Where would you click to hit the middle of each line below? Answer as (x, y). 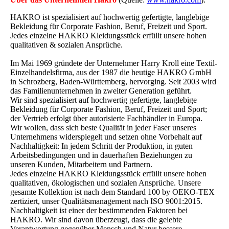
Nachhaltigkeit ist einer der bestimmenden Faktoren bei (99, 211)
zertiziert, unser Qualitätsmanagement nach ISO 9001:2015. (106, 201)
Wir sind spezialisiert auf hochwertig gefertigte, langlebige (104, 100)
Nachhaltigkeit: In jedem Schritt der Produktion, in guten (101, 146)
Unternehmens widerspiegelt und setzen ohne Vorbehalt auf (106, 137)
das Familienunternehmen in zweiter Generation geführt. (101, 91)
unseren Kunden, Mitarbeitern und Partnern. (81, 165)
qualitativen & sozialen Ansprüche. (66, 45)
